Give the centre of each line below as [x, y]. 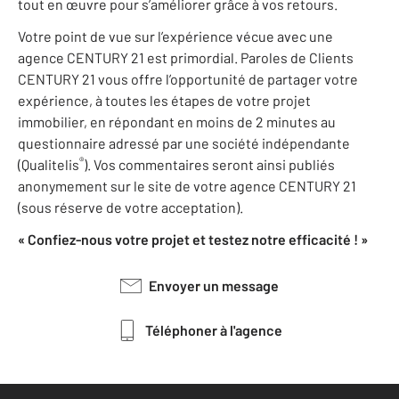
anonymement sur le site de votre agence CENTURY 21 [187, 186]
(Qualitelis [49, 165]
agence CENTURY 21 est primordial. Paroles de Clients [186, 58]
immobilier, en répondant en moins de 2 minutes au [177, 122]
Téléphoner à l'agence [217, 330]
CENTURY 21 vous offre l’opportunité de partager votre [188, 79]
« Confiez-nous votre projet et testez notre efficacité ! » [193, 240]
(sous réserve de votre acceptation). [130, 208]
